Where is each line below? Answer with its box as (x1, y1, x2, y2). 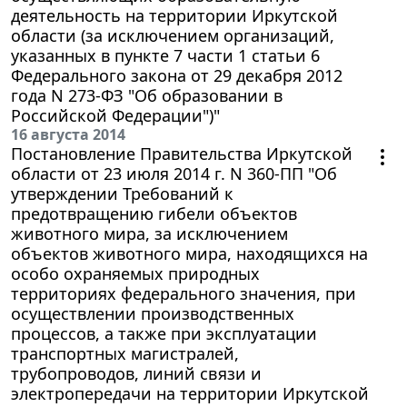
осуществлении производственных (11, 302, 294, 324)
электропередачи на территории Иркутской (11, 382, 369, 404)
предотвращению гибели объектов (11, 202, 297, 224)
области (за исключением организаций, (11, 24, 334, 46)
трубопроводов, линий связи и (11, 362, 262, 384)
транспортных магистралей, (11, 342, 239, 364)
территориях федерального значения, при (11, 282, 356, 304)
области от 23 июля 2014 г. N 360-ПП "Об (11, 162, 337, 184)
